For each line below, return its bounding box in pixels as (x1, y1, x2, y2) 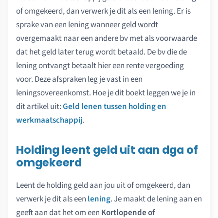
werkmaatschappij (16, 114, 82, 127)
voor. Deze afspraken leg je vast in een (16, 73, 143, 86)
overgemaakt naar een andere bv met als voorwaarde (16, 33, 197, 45)
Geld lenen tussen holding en (63, 101, 166, 113)
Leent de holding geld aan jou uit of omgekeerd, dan (16, 180, 190, 192)
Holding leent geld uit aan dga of (16, 142, 198, 158)
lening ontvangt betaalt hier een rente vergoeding (16, 60, 184, 72)
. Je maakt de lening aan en (110, 193, 202, 205)
